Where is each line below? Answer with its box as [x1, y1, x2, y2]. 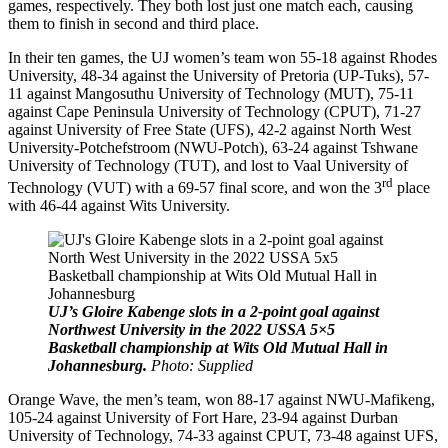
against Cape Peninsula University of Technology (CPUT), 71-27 [8, 102, 421, 120]
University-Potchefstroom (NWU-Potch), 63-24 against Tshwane [8, 138, 418, 156]
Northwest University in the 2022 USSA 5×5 [48, 321, 335, 339]
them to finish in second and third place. [8, 14, 259, 32]
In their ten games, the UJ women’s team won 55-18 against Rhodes [8, 48, 437, 66]
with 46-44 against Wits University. [8, 197, 230, 215]
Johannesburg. [48, 357, 147, 375]
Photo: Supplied [151, 357, 253, 375]
